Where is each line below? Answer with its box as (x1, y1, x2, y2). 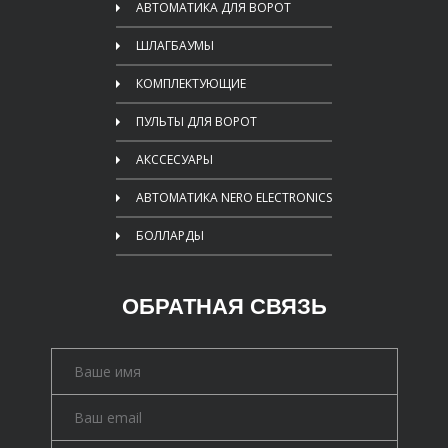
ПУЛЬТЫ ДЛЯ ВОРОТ (136, 113, 257, 130)
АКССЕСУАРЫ (136, 151, 213, 168)
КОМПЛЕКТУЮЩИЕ (136, 75, 246, 92)
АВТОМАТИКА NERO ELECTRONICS (136, 189, 332, 206)
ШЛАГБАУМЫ (136, 37, 214, 54)
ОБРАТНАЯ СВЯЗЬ (121, 294, 327, 319)
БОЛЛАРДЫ (136, 227, 204, 244)
